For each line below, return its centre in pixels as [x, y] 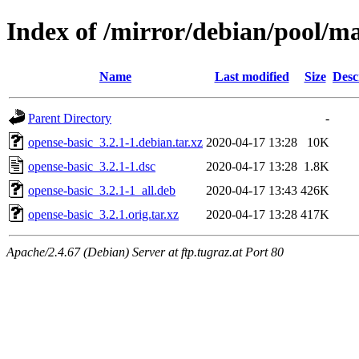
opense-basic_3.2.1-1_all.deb [102, 190]
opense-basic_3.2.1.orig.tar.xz [103, 214]
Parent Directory [70, 118]
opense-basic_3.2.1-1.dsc [92, 166]
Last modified [252, 76]
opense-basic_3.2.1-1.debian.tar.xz [115, 142]
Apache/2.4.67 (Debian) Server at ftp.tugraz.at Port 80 [145, 252]
